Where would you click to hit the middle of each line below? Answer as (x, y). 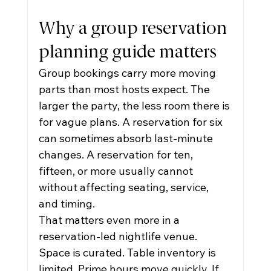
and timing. (67, 204)
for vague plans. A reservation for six (132, 122)
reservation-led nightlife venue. (119, 236)
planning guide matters (127, 53)
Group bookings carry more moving (128, 73)
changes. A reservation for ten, (117, 155)
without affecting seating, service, (125, 187)
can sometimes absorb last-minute (127, 138)
